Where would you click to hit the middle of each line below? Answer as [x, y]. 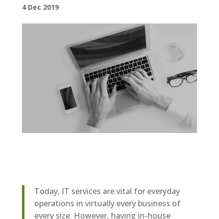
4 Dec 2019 [40, 7]
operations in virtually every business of [107, 203]
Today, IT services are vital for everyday [107, 191]
